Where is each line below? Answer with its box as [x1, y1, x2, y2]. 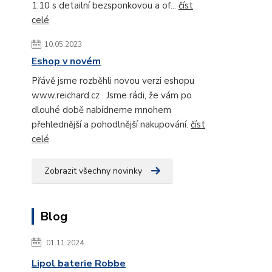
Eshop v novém [32, 54, 101, 68]
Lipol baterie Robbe [32, 256, 126, 270]
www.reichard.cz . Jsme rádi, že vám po [32, 89, 192, 101]
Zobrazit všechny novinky [44, 165, 142, 177]
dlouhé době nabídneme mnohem [32, 103, 171, 116]
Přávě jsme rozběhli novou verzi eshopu [32, 74, 194, 87]
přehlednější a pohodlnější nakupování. [32, 118, 191, 131]
